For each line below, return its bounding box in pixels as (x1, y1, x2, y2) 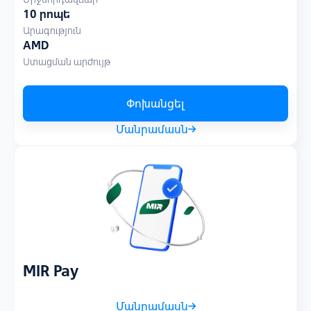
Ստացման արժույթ (23, 56, 110, 68)
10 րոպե (23, 7, 70, 21)
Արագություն (23, 24, 81, 37)
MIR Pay (23, 261, 78, 280)
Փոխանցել (126, 96, 185, 110)
